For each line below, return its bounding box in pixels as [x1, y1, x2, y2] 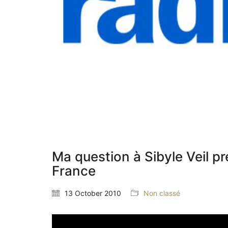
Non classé [144, 189, 180, 198]
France [52, 163, 96, 179]
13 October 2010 [65, 189, 121, 198]
